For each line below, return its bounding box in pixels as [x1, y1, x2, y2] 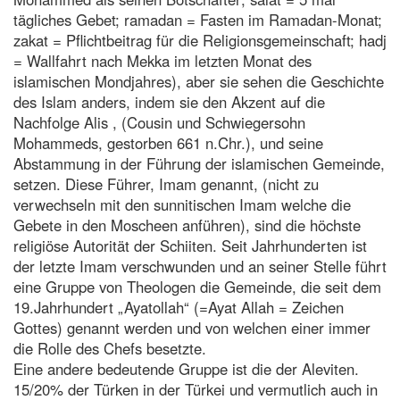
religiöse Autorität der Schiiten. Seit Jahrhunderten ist [13, 234, 367, 256]
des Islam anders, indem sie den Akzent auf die [13, 90, 325, 112]
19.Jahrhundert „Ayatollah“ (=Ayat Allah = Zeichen [13, 296, 344, 318]
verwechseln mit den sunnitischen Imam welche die [13, 193, 351, 215]
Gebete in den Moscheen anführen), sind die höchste [13, 213, 361, 236]
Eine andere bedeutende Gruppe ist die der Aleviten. [13, 357, 359, 379]
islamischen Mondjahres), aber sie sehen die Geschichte [13, 70, 384, 92]
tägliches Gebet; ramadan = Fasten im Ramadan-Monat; [13, 8, 382, 30]
